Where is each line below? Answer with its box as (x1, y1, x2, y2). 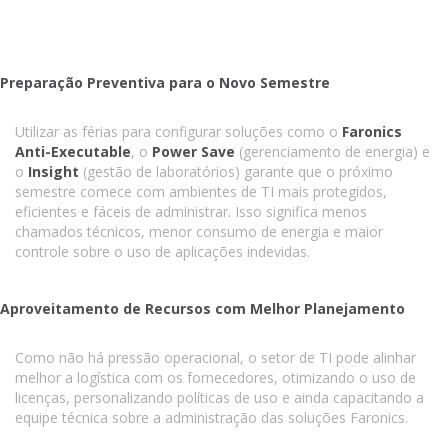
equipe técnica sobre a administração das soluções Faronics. (15, 408, 408, 427)
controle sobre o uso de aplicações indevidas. (15, 242, 310, 261)
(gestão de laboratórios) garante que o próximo (79, 162, 393, 181)
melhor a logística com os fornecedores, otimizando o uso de (15, 368, 416, 387)
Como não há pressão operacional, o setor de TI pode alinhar (15, 348, 416, 367)
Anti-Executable (15, 142, 131, 161)
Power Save (152, 142, 235, 161)
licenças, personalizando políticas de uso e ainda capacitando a (15, 388, 424, 407)
